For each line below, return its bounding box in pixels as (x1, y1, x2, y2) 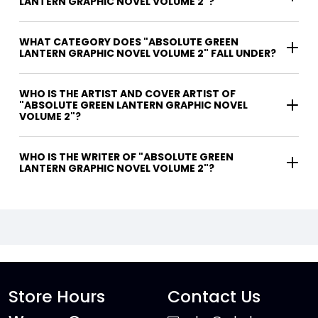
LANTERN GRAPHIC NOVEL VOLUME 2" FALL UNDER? (19, 45, 276, 60)
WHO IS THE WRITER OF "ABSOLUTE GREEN (19, 149, 138, 164)
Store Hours (9, 284, 105, 308)
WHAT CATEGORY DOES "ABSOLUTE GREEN (19, 34, 238, 49)
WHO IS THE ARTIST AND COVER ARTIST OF (19, 86, 236, 101)
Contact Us (168, 284, 261, 308)
